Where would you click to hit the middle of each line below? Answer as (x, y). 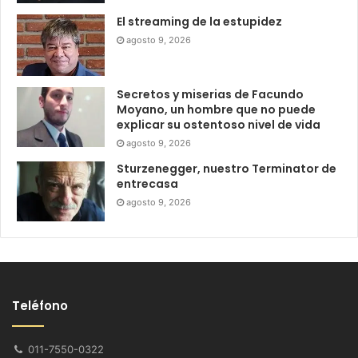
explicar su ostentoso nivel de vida (219, 124)
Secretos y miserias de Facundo (210, 94)
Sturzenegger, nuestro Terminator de (227, 168)
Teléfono (40, 305)
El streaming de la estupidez (199, 22)
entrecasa (147, 183)
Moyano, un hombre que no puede (216, 109)
